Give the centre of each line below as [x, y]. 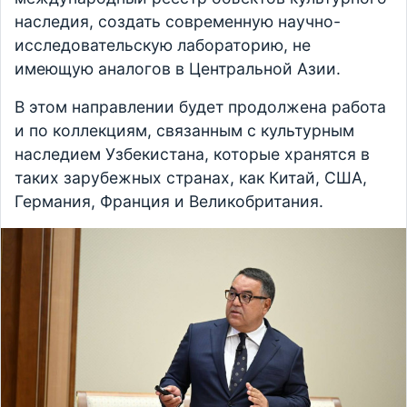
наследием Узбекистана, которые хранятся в [192, 154]
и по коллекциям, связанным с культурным [184, 131]
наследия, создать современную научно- [178, 22]
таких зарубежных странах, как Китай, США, [191, 178]
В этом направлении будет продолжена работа [200, 107]
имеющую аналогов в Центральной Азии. [178, 69]
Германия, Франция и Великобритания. [169, 202]
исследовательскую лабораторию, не [163, 45]
